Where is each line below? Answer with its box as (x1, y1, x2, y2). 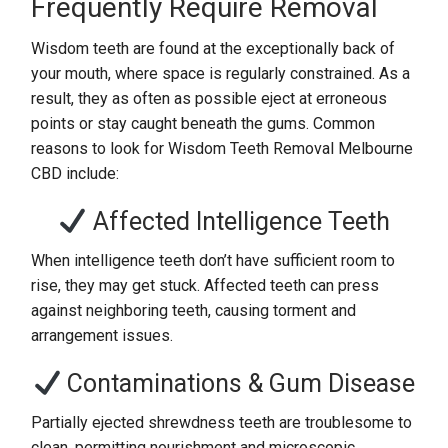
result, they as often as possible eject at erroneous (31, 89, 388, 108)
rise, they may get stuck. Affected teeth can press (31, 276, 380, 295)
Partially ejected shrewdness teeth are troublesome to (31, 413, 413, 432)
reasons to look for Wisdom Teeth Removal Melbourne (31, 139, 414, 158)
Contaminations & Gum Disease (61, 369, 416, 398)
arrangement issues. (31, 326, 174, 345)
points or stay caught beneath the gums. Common (31, 114, 376, 133)
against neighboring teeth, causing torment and (31, 301, 357, 320)
